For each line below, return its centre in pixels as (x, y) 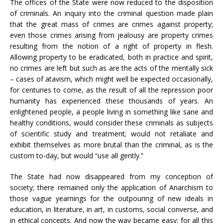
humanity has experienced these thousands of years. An (111, 101)
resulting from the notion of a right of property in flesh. (111, 46)
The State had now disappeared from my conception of (111, 176)
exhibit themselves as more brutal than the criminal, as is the (111, 145)
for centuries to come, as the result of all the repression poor (111, 90)
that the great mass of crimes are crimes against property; (111, 24)
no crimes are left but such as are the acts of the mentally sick (111, 68)
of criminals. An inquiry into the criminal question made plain (111, 13)
